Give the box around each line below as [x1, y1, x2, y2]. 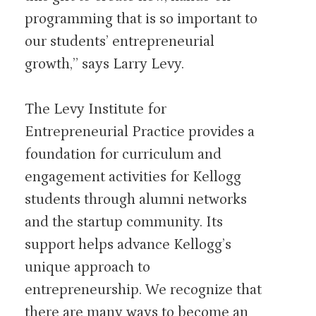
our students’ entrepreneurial [25, 33, 214, 50]
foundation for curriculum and [25, 145, 221, 163]
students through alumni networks [25, 190, 247, 208]
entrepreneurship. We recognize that [25, 281, 262, 298]
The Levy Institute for [25, 100, 166, 118]
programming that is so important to [25, 11, 257, 28]
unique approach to [25, 258, 150, 276]
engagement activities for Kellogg [25, 168, 241, 186]
